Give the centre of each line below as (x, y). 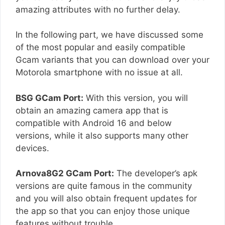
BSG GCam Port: (49, 98)
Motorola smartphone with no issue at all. (99, 73)
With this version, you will (136, 98)
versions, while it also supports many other (102, 135)
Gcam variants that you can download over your (113, 60)
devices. (32, 148)
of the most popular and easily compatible (100, 47)
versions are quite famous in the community (104, 186)
